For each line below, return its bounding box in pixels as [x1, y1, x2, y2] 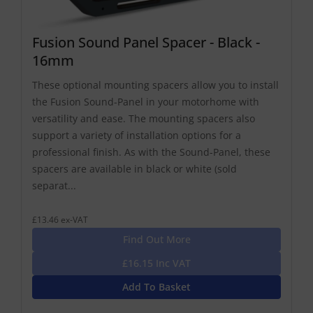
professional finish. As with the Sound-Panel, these [32, 145, 270, 159]
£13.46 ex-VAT [32, 214, 88, 226]
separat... [32, 179, 76, 193]
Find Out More [122, 233, 191, 247]
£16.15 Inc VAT [122, 256, 191, 270]
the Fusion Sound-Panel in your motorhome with [32, 95, 259, 109]
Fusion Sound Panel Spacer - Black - [32, 33, 260, 52]
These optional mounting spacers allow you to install [32, 78, 279, 92]
